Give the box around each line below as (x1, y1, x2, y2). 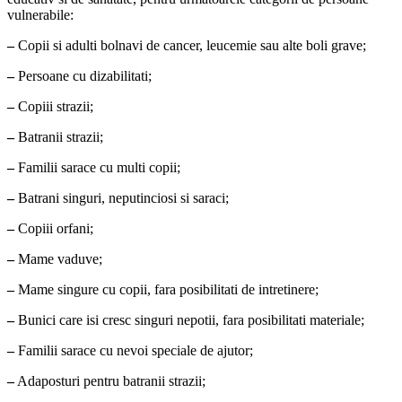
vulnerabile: (7, 6, 74, 22)
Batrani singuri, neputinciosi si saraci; (14, 189, 229, 205)
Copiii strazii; (14, 98, 93, 114)
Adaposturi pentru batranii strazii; (14, 372, 205, 389)
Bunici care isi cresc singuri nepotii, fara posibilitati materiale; (14, 311, 364, 328)
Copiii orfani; (14, 220, 93, 236)
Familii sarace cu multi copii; (14, 159, 180, 175)
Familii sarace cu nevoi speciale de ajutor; (14, 342, 253, 358)
